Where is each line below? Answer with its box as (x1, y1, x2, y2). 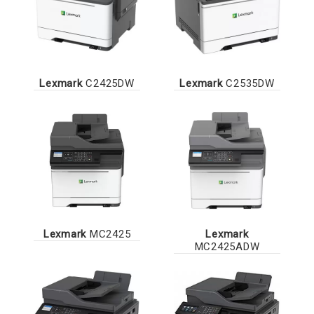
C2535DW (222, 76, 275, 90)
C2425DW (82, 76, 135, 90)
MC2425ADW (194, 240, 260, 253)
